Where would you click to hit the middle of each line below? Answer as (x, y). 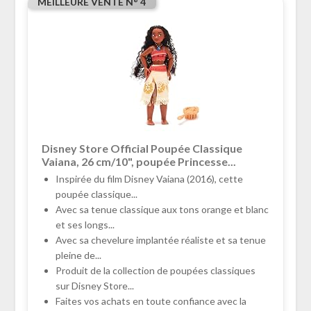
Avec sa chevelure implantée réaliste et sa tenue (160, 240)
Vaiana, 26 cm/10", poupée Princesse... (138, 162)
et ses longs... (85, 225)
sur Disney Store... (94, 286)
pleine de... (78, 255)
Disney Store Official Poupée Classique (142, 149)
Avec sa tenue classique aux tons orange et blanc (162, 210)
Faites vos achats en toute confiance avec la (151, 301)
